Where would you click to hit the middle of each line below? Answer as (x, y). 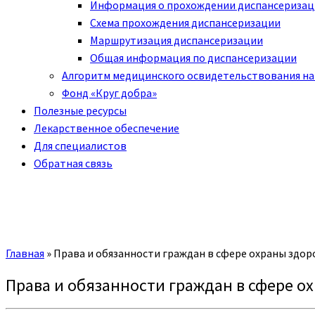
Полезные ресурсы (80, 110)
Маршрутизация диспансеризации (176, 40)
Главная (25, 253)
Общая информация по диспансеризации (193, 58)
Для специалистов (80, 146)
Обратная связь (73, 163)
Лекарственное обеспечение (107, 128)
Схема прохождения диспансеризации (185, 22)
